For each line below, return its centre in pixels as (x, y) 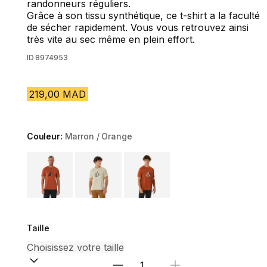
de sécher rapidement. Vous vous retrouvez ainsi (137, 27)
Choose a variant (65, 158)
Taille (38, 228)
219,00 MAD (57, 94)
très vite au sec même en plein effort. (111, 39)
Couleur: (46, 136)
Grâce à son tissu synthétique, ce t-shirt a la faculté (143, 15)
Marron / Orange (98, 136)
